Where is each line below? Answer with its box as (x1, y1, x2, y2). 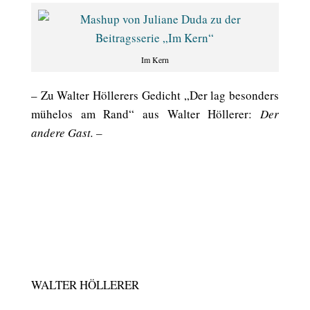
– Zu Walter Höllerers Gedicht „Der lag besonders (30, 87, 280, 103)
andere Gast (30, 125, 91, 140)
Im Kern (140, 54, 169, 65)
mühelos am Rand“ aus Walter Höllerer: (30, 106, 261, 122)
